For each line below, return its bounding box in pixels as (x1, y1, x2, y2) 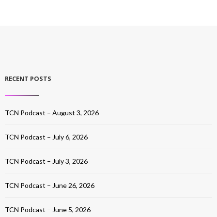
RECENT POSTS (5, 74, 51, 83)
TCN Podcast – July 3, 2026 (5, 157, 88, 165)
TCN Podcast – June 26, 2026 (5, 181, 94, 189)
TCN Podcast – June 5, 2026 (5, 205, 91, 214)
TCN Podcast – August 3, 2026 (5, 108, 99, 117)
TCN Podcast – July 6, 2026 (5, 133, 88, 141)
